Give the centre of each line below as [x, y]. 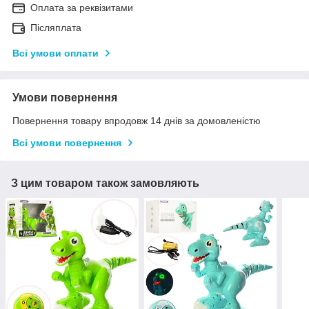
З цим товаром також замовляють [105, 183]
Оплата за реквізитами [82, 8]
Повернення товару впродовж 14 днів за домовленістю [137, 121]
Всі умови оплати [56, 53]
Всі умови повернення [67, 143]
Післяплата [56, 28]
